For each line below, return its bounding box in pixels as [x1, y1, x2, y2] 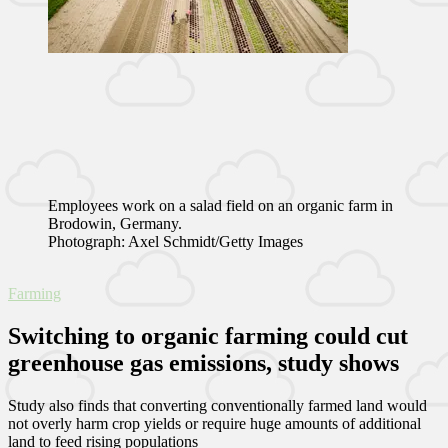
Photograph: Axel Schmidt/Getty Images [48, 232, 303, 250]
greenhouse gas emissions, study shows [8, 349, 399, 376]
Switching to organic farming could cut [8, 322, 408, 349]
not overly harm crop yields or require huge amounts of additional [8, 414, 421, 432]
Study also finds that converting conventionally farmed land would [8, 396, 427, 414]
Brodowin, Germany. [48, 214, 182, 232]
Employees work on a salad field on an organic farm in [48, 196, 393, 214]
